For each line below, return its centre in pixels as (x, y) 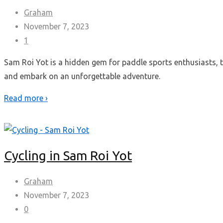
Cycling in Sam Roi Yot (68, 155)
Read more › (26, 98)
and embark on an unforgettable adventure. (82, 76)
